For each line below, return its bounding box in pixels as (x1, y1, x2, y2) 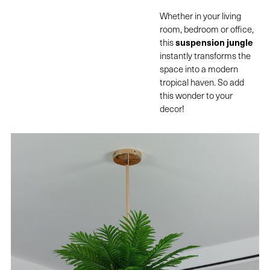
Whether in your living (160, 10, 242, 22)
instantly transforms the (160, 49, 251, 62)
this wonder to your (160, 89, 233, 102)
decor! (160, 102, 185, 115)
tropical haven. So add (160, 76, 245, 89)
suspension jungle (175, 36, 254, 49)
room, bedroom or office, (160, 23, 254, 36)
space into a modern (160, 63, 239, 75)
